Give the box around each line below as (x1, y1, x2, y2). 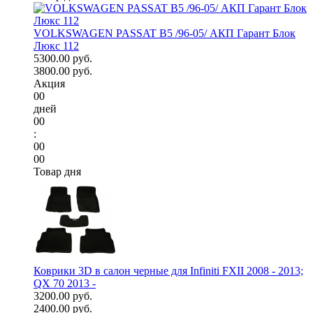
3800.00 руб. (34, 65, 92, 78)
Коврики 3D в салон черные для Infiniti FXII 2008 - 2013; (34, 265, 303, 277)
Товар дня (34, 166, 81, 178)
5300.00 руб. (34, 52, 92, 65)
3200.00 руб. (34, 290, 92, 303)
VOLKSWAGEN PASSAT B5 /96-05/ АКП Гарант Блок (34, 27, 296, 40)
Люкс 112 (34, 40, 79, 52)
